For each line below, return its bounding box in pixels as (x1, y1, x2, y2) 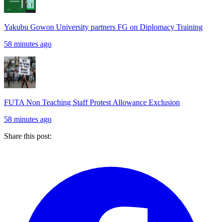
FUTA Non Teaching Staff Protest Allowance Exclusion (4, 98, 180, 107)
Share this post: (4, 131, 52, 140)
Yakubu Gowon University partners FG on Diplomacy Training (4, 22, 203, 31)
